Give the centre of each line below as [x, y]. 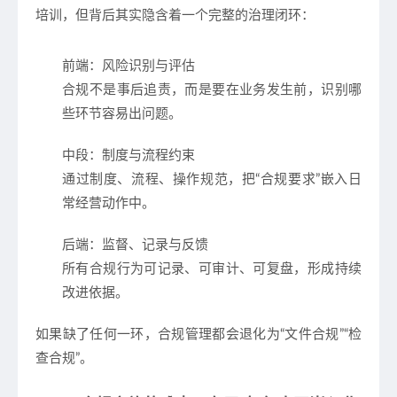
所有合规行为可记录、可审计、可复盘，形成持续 [212, 269]
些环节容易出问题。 [122, 114]
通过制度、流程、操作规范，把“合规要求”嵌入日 [212, 179]
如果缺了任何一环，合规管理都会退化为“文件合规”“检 [198, 335]
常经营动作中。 [109, 203]
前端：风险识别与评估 [128, 66]
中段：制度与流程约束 [128, 156]
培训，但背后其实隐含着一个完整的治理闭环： [175, 16]
